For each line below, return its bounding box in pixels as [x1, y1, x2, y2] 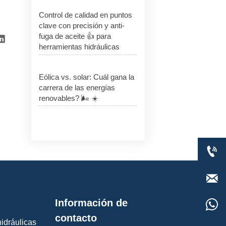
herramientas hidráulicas [39, 42, 120, 51]
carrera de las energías [39, 83, 116, 92]
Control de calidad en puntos [39, 11, 133, 20]
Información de [55, 197, 128, 208]
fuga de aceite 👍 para [39, 32, 111, 41]
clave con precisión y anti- [39, 21, 125, 30]
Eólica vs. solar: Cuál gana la [39, 72, 135, 81]
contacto [55, 212, 97, 223]
